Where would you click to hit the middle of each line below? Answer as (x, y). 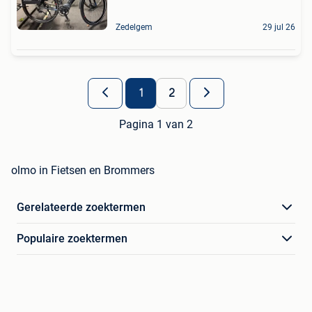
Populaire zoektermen (72, 239)
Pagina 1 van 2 (156, 125)
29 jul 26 (279, 28)
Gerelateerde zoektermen (81, 208)
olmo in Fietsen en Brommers (83, 171)
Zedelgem (134, 28)
